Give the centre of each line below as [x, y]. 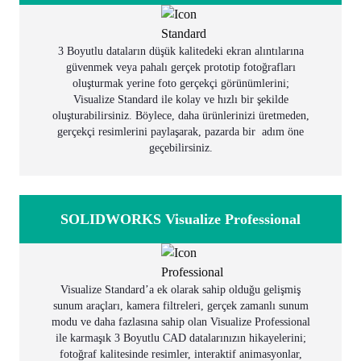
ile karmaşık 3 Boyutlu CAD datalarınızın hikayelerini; [180, 338]
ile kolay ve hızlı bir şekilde [224, 100]
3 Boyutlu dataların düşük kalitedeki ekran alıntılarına [180, 51]
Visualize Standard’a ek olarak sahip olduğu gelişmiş [180, 290]
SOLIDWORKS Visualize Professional [180, 219]
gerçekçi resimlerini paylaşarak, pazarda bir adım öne [180, 132]
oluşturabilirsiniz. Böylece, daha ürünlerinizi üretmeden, [180, 116]
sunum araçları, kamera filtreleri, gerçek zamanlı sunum [180, 306]
